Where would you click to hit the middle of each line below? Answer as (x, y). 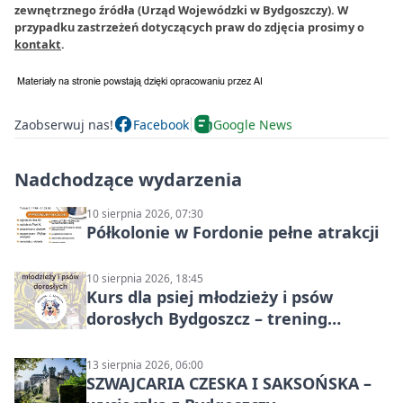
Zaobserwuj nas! (64, 124)
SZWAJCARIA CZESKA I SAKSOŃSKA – (229, 384)
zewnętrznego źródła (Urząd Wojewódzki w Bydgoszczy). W (181, 10)
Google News (253, 124)
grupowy (121, 340)
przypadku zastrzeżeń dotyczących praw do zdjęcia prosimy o (189, 27)
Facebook (161, 124)
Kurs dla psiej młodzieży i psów (210, 297)
